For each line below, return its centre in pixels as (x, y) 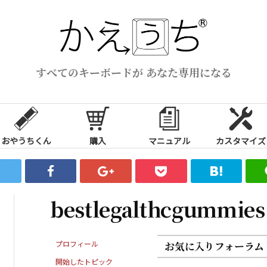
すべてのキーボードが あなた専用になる (133, 72)
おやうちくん (26, 140)
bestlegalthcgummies (158, 209)
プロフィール (77, 243)
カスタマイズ (241, 140)
